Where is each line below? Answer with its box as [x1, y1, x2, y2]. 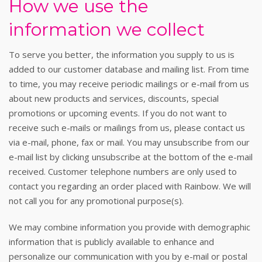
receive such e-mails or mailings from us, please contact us [9, 122, 245, 133]
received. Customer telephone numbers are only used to [9, 166, 237, 177]
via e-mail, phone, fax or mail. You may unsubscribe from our [9, 136, 250, 148]
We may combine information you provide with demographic [9, 221, 250, 233]
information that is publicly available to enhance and [9, 236, 214, 247]
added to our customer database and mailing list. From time [9, 63, 249, 75]
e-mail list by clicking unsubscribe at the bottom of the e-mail [9, 151, 253, 163]
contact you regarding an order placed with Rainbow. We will [9, 180, 251, 192]
